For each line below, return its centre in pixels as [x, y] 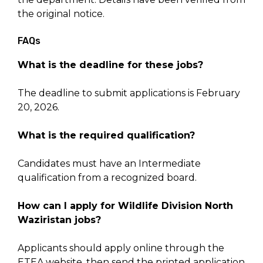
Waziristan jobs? [59, 220]
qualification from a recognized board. [107, 178]
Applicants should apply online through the [121, 248]
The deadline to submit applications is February [129, 93]
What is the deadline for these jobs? [110, 65]
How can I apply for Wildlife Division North [125, 206]
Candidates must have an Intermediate [109, 164]
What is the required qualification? [106, 136]
